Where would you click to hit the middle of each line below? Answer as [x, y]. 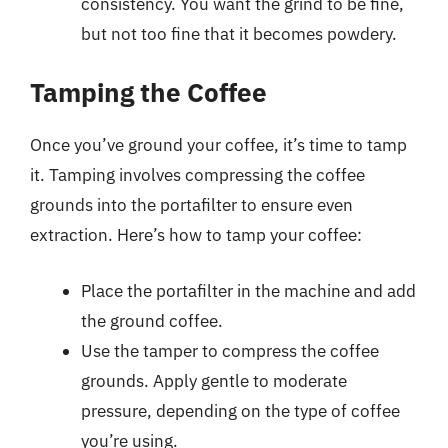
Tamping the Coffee [148, 92]
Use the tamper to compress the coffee [230, 350]
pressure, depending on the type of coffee [240, 410]
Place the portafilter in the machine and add [248, 290]
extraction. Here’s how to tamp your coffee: [196, 235]
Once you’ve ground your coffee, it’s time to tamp [218, 145]
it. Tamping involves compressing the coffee [197, 175]
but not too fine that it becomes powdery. [239, 33]
